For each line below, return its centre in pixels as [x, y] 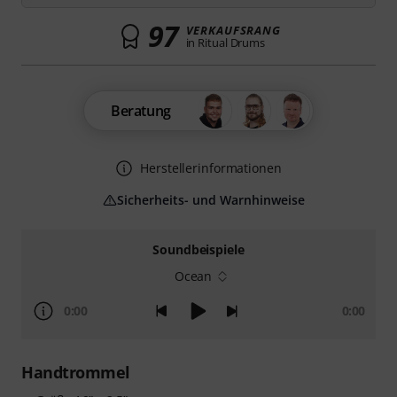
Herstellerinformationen [211, 168]
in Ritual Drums [226, 43]
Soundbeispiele [198, 249]
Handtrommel [76, 372]
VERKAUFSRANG [233, 30]
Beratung [141, 111]
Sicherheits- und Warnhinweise [211, 200]
